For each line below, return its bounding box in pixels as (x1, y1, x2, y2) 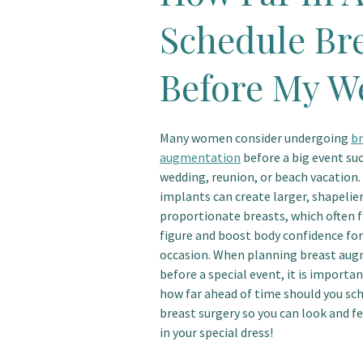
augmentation (160, 149, 241, 165)
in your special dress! (160, 324, 273, 340)
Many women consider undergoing (160, 130, 351, 146)
